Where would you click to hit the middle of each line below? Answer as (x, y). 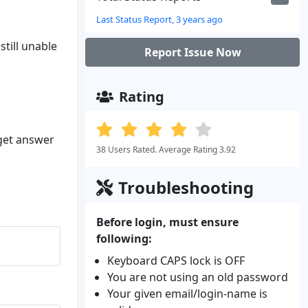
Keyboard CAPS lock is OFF (176, 261)
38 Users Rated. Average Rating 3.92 (166, 150)
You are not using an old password (198, 277)
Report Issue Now (192, 52)
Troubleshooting (186, 187)
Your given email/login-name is (187, 294)
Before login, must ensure (167, 222)
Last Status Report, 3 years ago (159, 19)
